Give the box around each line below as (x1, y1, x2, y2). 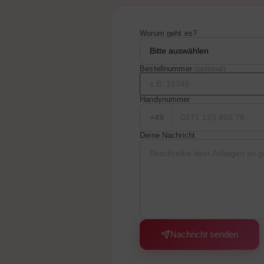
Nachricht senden (170, 229, 239, 240)
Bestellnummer (140, 64, 194, 74)
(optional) (194, 65, 226, 74)
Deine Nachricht (140, 131, 196, 140)
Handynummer (140, 95, 190, 104)
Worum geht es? (140, 29, 197, 38)
